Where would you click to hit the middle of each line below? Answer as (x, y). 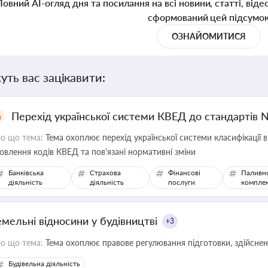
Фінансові (184, 173)
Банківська (26, 173)
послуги (181, 182)
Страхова (106, 173)
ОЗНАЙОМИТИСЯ (209, 36)
